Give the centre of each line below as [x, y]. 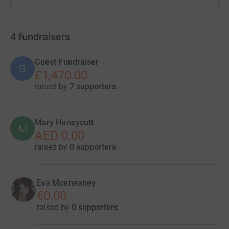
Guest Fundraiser [67, 62]
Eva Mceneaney [66, 183]
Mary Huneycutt [64, 122]
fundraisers [44, 37]
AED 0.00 [60, 135]
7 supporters [93, 87]
